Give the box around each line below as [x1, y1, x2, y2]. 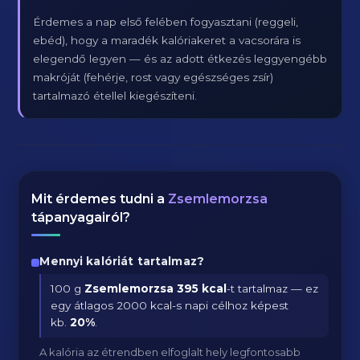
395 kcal [177, 282, 227, 295]
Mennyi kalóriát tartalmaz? [39, 255, 204, 268]
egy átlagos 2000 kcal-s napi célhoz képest [51, 299, 289, 312]
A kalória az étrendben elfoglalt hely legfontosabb [39, 346, 301, 358]
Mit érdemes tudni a [31, 191, 169, 207]
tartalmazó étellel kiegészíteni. [33, 89, 198, 102]
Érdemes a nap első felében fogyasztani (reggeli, [33, 15, 299, 28]
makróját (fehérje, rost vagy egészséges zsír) [33, 71, 274, 84]
